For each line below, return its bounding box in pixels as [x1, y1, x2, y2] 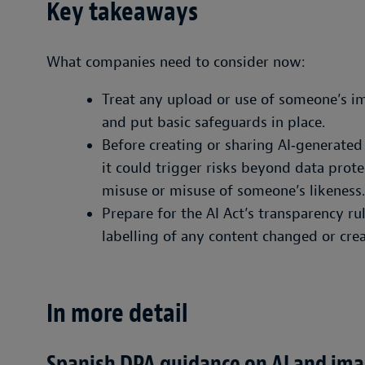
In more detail [46, 297, 188, 330]
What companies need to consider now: [46, 53, 306, 72]
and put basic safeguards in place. [102, 113, 325, 132]
